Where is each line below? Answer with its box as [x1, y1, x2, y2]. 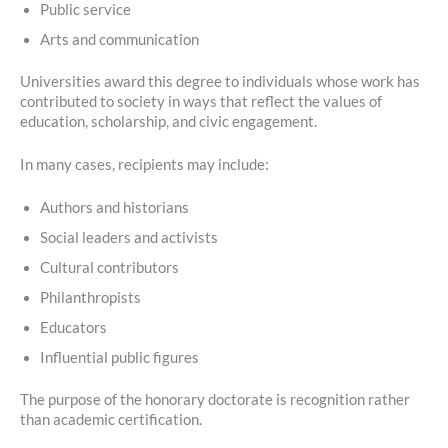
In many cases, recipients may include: [20, 155, 269, 173]
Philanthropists [40, 289, 141, 307]
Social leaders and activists [40, 229, 218, 247]
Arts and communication [40, 30, 199, 48]
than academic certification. [20, 411, 202, 429]
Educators [40, 319, 107, 337]
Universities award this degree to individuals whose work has [20, 72, 420, 90]
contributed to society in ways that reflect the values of [20, 92, 382, 110]
